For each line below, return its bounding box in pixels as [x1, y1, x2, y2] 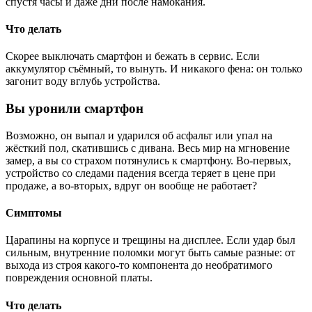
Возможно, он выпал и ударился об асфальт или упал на [6, 129, 272, 141]
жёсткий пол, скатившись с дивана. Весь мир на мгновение [6, 141, 290, 154]
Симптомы [6, 207, 62, 219]
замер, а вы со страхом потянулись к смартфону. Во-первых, [6, 154, 291, 166]
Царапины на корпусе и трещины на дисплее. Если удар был [6, 234, 295, 247]
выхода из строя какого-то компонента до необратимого [6, 259, 272, 272]
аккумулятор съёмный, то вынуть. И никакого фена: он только [6, 63, 302, 75]
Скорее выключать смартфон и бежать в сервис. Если [6, 50, 260, 63]
